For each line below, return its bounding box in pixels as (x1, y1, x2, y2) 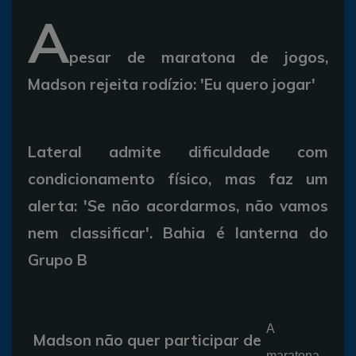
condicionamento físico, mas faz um (28, 168, 328, 188)
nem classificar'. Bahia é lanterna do (28, 222, 328, 242)
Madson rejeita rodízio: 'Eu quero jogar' (28, 74, 315, 94)
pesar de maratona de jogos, (69, 47, 328, 67)
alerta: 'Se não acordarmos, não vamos (28, 195, 328, 215)
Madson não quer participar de (33, 330, 261, 350)
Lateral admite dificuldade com (28, 141, 328, 161)
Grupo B (28, 250, 87, 269)
